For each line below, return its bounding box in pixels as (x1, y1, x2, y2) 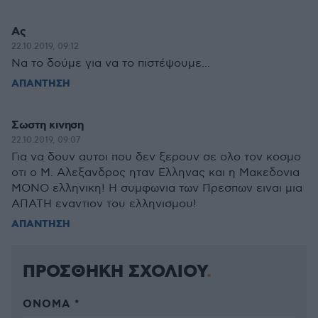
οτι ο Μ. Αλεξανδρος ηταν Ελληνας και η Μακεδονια (11, 166, 300, 180)
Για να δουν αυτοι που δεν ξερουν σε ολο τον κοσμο (11, 150, 301, 164)
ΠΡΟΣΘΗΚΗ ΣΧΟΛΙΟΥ (23, 261, 207, 283)
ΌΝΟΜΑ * (23, 297, 79, 312)
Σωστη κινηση (11, 118, 83, 133)
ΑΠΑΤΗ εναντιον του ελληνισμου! (11, 197, 197, 211)
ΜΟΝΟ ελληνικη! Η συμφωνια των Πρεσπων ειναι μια (11, 182, 302, 195)
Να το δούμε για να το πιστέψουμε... (11, 57, 210, 70)
